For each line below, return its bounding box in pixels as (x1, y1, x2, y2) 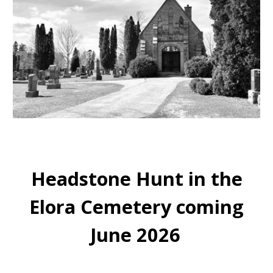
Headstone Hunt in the (30, 166, 243, 192)
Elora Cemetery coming (29, 194, 244, 220)
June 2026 (90, 222, 180, 248)
